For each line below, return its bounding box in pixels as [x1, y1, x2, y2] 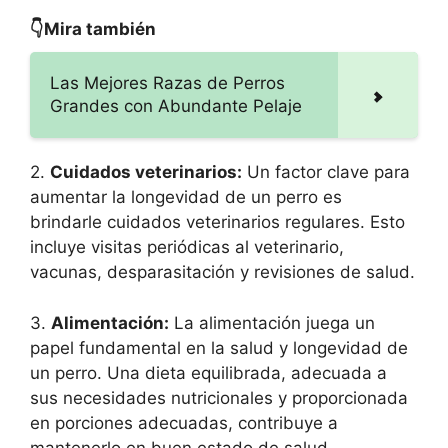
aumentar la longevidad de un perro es [30, 187, 342, 208]
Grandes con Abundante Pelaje [50, 96, 302, 117]
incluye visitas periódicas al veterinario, [30, 237, 344, 258]
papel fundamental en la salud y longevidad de [30, 337, 408, 358]
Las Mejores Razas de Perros [50, 73, 285, 94]
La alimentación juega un [169, 312, 375, 333]
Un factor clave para [242, 162, 410, 183]
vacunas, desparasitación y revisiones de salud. [30, 262, 415, 283]
